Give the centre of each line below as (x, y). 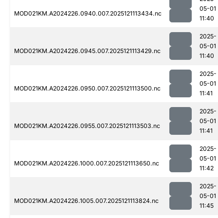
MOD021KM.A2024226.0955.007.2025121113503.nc (87, 126)
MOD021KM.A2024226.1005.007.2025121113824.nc (86, 201)
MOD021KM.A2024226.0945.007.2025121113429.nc (87, 51)
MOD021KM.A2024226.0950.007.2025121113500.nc (87, 89)
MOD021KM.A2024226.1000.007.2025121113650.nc (87, 163)
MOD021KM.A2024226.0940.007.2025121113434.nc (88, 14)
